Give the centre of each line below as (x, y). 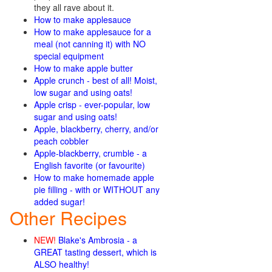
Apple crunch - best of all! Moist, (96, 80)
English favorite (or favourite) (90, 165)
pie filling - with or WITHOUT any (97, 189)
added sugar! (59, 202)
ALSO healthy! (62, 264)
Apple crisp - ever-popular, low (92, 104)
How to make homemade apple (94, 177)
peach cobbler (61, 141)
